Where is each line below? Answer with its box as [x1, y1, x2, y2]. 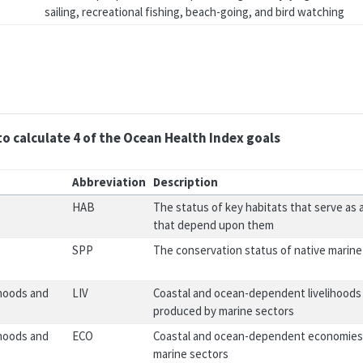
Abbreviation [72, 173, 147, 190]
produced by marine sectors [153, 302, 295, 318]
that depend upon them [153, 216, 275, 233]
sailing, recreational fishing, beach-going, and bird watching [45, 4, 345, 19]
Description [153, 173, 219, 190]
